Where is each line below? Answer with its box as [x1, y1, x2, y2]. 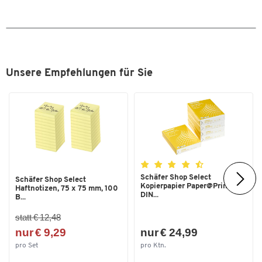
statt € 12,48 [15, 212, 61, 223]
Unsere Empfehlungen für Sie [6, 68, 153, 80]
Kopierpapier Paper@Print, [140, 182, 232, 191]
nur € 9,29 [15, 226, 66, 239]
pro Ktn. [140, 242, 166, 249]
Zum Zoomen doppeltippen [80, 221, 182, 230]
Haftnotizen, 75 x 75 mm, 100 [15, 184, 118, 192]
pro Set [15, 242, 38, 249]
